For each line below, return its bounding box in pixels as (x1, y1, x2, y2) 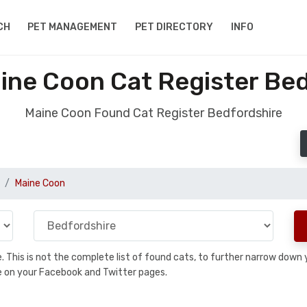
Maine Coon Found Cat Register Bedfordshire (25, 106, 282, 121)
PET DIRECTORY (135, 21, 214, 33)
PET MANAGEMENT (27, 21, 118, 33)
